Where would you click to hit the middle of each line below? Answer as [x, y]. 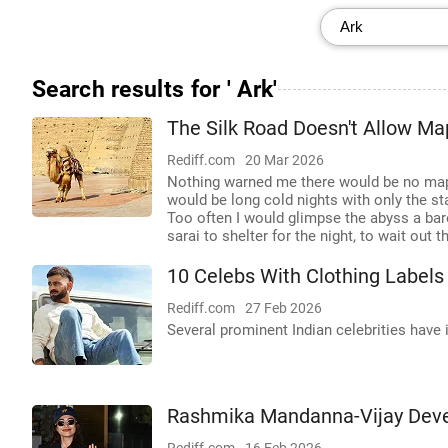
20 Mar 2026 [284, 160]
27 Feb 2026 [283, 308]
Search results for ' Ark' [155, 89]
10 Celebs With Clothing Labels [305, 276]
